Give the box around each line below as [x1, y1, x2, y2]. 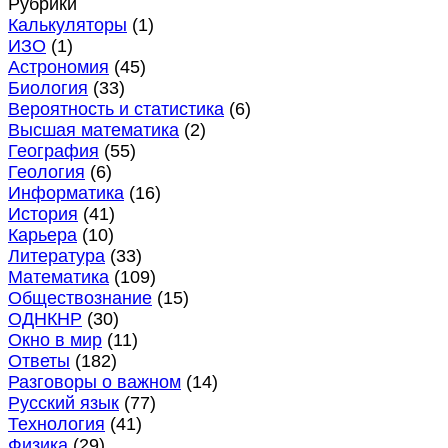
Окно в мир [8, 330, 102, 351]
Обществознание [8, 288, 152, 309]
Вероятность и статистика [8, 99, 224, 120]
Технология [8, 414, 105, 435]
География [8, 141, 99, 162]
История [8, 204, 78, 225]
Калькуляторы [8, 15, 127, 36]
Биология [8, 78, 88, 99]
